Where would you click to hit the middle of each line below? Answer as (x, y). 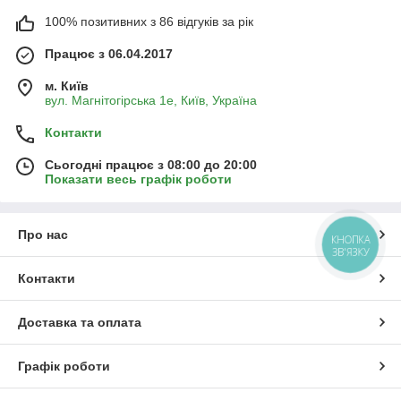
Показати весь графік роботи (138, 179)
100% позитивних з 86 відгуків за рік (149, 22)
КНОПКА (351, 239)
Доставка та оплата (80, 323)
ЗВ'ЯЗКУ (350, 252)
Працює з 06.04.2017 (109, 54)
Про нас (43, 235)
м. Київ (67, 86)
